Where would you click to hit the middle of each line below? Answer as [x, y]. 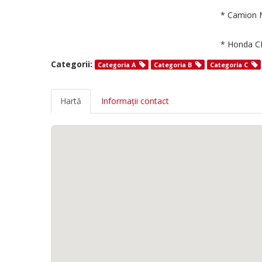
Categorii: [72, 64]
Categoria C [229, 65]
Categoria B [173, 65]
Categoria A [117, 65]
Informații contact [135, 101]
